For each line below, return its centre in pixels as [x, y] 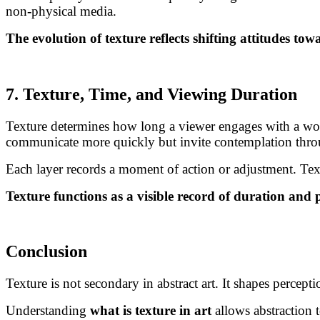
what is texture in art [151, 311]
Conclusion [46, 252]
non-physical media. [61, 11]
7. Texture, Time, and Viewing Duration [151, 94]
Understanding [48, 311]
